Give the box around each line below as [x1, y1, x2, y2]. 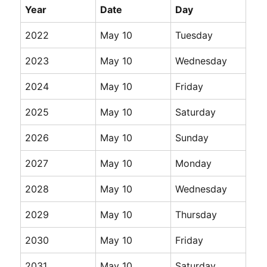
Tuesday [175, 29, 213, 42]
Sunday [175, 132, 209, 144]
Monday [175, 157, 212, 170]
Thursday [175, 209, 218, 221]
